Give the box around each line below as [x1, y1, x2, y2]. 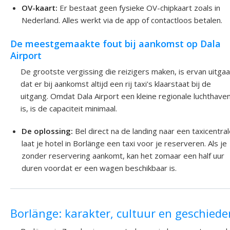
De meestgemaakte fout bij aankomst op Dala [10, 37, 221, 50]
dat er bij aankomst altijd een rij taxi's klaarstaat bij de [21, 78, 211, 89]
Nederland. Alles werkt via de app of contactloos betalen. [22, 14, 223, 25]
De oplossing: [22, 125, 73, 136]
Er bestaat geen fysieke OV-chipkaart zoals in [57, 2, 221, 13]
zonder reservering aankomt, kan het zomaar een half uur [22, 150, 225, 161]
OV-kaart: [22, 2, 58, 13]
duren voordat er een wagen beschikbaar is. [22, 162, 177, 173]
